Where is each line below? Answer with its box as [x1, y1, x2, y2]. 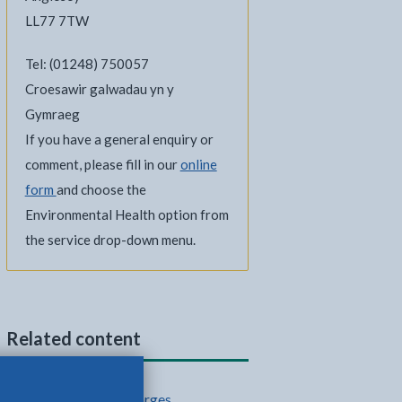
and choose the [56, 181, 146, 197]
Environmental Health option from [24, 206, 229, 223]
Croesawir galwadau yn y [24, 81, 174, 97]
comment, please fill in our [24, 156, 180, 172]
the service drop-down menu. [24, 232, 196, 248]
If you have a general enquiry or [24, 131, 214, 147]
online [179, 156, 217, 172]
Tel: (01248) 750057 [24, 56, 149, 72]
